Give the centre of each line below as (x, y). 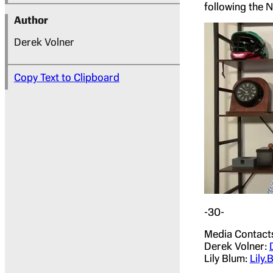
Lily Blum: (227, 258)
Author (31, 20)
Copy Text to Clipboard (67, 77)
